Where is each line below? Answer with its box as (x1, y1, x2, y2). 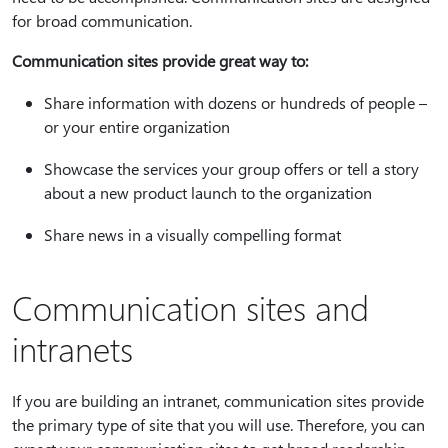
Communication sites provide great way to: (12, 50, 308, 71)
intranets (12, 326, 133, 370)
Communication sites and (12, 285, 369, 329)
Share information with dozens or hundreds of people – (44, 92, 427, 113)
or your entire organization (44, 116, 230, 137)
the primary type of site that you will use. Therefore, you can (12, 414, 425, 435)
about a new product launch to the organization (44, 182, 372, 203)
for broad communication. (12, 10, 192, 31)
